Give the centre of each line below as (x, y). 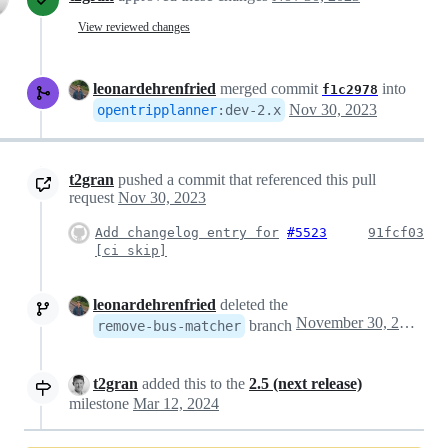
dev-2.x (253, 109)
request (93, 197)
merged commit (269, 88)
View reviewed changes (134, 27)
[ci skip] (131, 250)
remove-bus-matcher (169, 325)
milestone (101, 404)
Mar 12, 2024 (176, 404)
